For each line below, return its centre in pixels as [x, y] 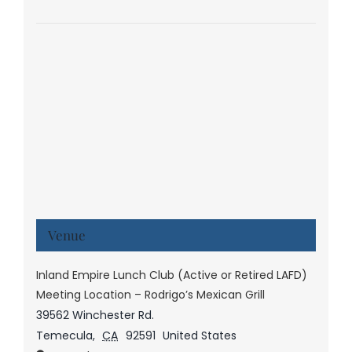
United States [200, 336]
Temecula [64, 336]
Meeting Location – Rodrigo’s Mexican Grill [150, 295]
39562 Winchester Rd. [95, 315]
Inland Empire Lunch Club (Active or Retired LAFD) [171, 275]
